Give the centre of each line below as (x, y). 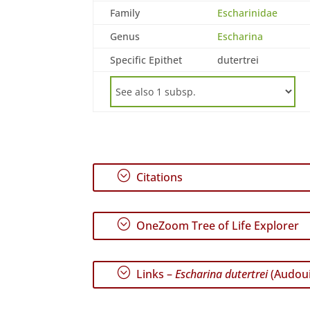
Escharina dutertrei (222, 274)
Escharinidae (248, 12)
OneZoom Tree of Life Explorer (217, 226)
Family (125, 12)
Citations (158, 177)
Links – (155, 274)
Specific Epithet (146, 60)
